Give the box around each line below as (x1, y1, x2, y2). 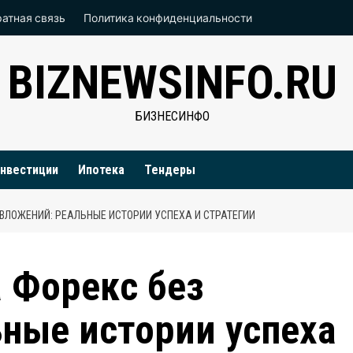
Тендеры (144, 162, 195, 177)
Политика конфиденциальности (84, 11, 252, 24)
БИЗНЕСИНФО (136, 109, 210, 124)
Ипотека (78, 162, 124, 177)
